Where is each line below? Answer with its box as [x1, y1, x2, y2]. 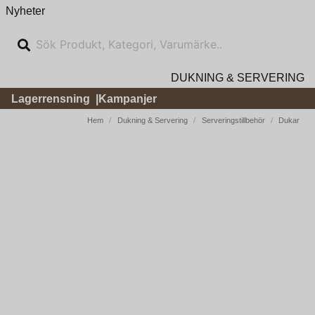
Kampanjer [98, 92, 157, 105]
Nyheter [6, 4, 45, 17]
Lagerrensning [11, 92, 90, 105]
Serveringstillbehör [201, 116, 265, 124]
